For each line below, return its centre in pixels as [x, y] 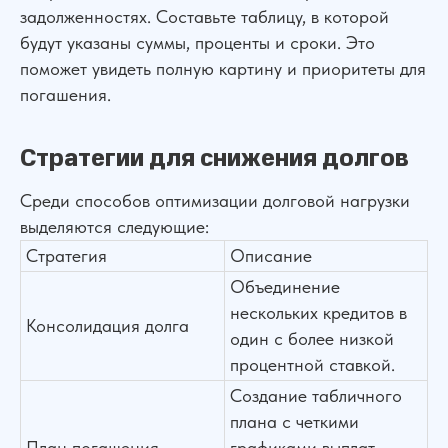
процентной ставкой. [312, 364]
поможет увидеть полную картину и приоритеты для [223, 68]
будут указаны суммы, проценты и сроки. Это [197, 42]
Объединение [285, 286]
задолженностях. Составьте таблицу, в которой [204, 16]
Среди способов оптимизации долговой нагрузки [215, 200]
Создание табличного [316, 395]
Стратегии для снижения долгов [214, 158]
